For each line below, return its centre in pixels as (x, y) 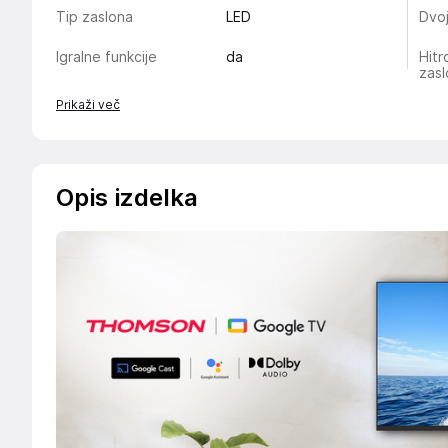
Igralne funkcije (106, 57)
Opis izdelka (127, 197)
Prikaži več (88, 104)
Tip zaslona (94, 17)
